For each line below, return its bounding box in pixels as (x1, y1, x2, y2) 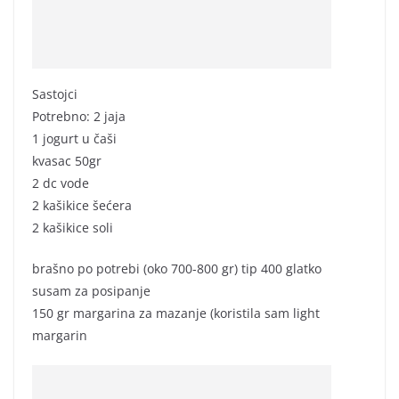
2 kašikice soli (32, 218, 113, 236)
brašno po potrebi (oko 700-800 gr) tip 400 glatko (32, 259, 322, 277)
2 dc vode (32, 174, 89, 191)
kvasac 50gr (32, 151, 102, 169)
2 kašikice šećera (32, 196, 132, 214)
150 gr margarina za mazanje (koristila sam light (32, 304, 320, 322)
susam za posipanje (32, 281, 151, 299)
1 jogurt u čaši (32, 129, 117, 147)
